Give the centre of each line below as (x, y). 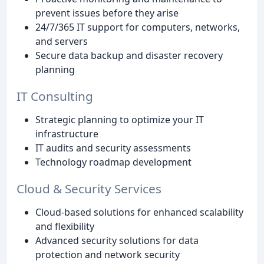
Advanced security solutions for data (117, 240)
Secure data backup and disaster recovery (129, 55)
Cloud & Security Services (89, 188)
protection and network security (108, 254)
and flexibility (65, 226)
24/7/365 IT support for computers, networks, (138, 27)
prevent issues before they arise (107, 13)
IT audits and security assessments (113, 148)
